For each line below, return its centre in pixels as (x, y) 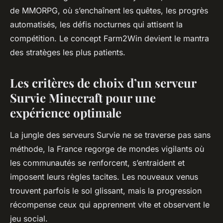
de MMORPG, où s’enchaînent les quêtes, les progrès (109, 11)
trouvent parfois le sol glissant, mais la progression (106, 191)
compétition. (35, 39)
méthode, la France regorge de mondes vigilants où (107, 149)
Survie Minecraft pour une (83, 98)
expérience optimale (66, 113)
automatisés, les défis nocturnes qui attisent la (96, 25)
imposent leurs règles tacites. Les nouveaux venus (104, 177)
